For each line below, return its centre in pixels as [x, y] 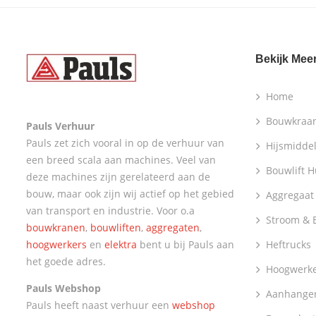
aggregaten [173, 227]
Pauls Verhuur [62, 126]
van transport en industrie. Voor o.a [110, 210]
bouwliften [116, 227]
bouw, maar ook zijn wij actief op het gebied [130, 193]
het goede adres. [66, 261]
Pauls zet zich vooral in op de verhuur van [125, 142]
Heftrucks [288, 244]
